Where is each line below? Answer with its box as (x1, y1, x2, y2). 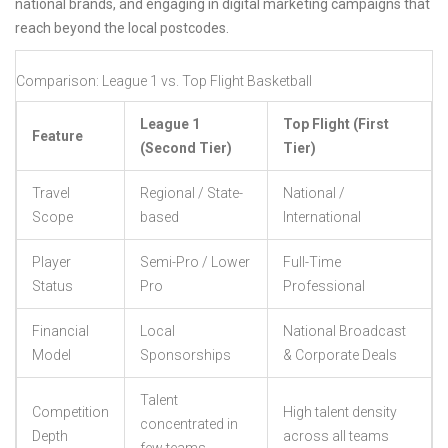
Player (32, 254, 71, 271)
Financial (32, 323, 89, 340)
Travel (32, 185, 70, 202)
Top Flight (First (283, 116, 389, 133)
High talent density (283, 404, 397, 421)
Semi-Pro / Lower (140, 254, 250, 271)
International (283, 209, 361, 226)
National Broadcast (283, 323, 406, 340)
